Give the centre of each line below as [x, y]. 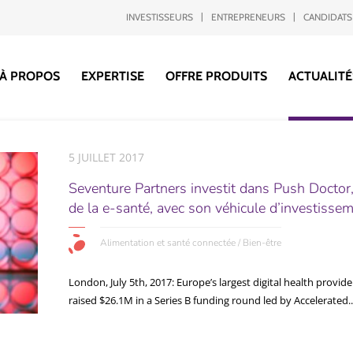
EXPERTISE [112, 76]
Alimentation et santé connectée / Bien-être [190, 243]
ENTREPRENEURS [249, 17]
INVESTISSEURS [160, 17]
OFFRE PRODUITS [216, 76]
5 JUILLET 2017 [106, 157]
